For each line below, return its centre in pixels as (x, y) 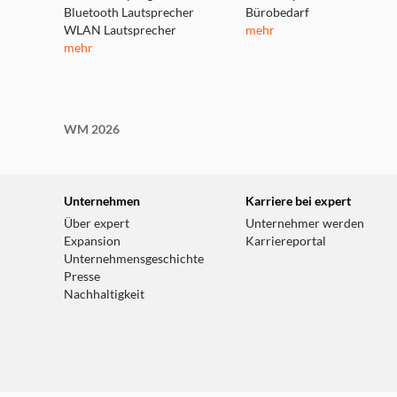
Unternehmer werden (305, 223)
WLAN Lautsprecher (120, 30)
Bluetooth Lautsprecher (129, 12)
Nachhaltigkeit (104, 294)
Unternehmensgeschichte (134, 259)
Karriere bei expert (299, 201)
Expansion (92, 241)
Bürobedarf (278, 12)
